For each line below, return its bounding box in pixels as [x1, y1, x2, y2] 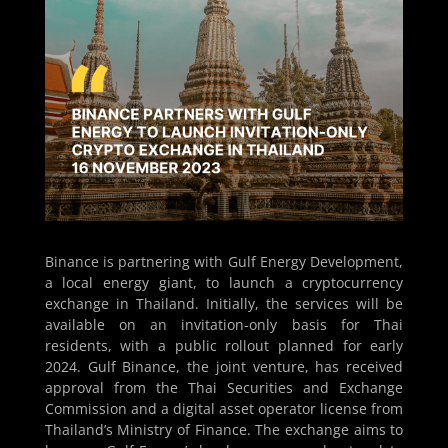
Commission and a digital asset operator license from [44, 399, 404, 419]
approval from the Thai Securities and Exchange [44, 378, 404, 398]
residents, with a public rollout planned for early [44, 336, 404, 356]
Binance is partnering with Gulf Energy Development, [44, 252, 404, 272]
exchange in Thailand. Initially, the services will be [44, 294, 404, 314]
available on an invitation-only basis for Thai [44, 315, 404, 335]
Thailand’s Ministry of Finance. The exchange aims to [44, 420, 404, 440]
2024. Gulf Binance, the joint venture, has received [44, 357, 404, 377]
